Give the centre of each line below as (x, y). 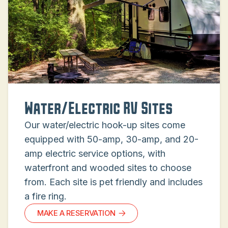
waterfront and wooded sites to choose (108, 168)
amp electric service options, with (95, 154)
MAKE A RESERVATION (76, 213)
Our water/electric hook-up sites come (105, 125)
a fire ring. (46, 196)
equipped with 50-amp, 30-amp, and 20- (111, 139)
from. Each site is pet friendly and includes (113, 182)
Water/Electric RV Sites (98, 109)
